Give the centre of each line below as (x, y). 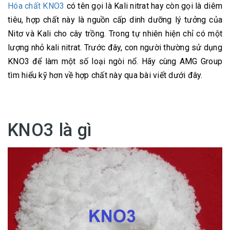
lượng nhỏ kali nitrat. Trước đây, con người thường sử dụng (115, 47)
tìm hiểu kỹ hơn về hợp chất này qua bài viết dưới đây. (105, 75)
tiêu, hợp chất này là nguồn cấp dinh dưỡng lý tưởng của (115, 20)
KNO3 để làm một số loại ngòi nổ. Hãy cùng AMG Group (115, 61)
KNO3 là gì (50, 130)
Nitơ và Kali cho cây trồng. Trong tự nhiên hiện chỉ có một (115, 33)
